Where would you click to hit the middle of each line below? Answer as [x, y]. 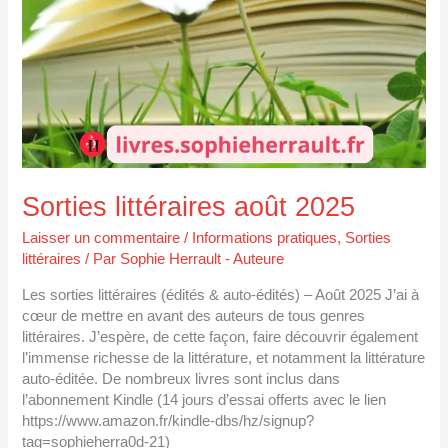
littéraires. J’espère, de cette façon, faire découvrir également [220, 336]
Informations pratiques [265, 238]
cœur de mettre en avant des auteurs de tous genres [194, 315]
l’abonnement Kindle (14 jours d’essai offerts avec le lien [204, 399]
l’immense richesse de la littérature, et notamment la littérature [224, 357]
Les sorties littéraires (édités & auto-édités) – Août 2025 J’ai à [221, 294]
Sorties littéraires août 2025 [189, 206]
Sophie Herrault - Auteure [202, 259]
